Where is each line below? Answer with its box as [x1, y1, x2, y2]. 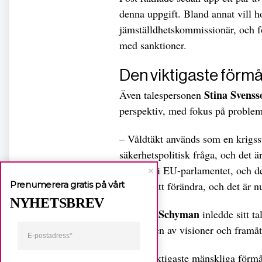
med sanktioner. [119, 38, 187, 53]
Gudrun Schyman [119, 206, 199, 222]
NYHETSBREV [10, 195, 104, 211]
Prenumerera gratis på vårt [10, 179, 125, 190]
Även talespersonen [119, 87, 204, 102]
